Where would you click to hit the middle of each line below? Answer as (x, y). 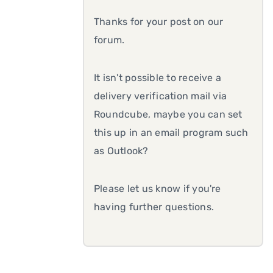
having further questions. (154, 207)
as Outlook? (121, 151)
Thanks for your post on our (159, 22)
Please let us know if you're (158, 189)
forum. (109, 40)
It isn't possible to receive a (158, 78)
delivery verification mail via (161, 96)
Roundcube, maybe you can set (168, 114)
